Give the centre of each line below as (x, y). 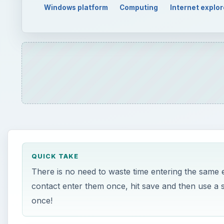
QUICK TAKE (55, 156)
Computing (139, 7)
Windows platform (76, 7)
